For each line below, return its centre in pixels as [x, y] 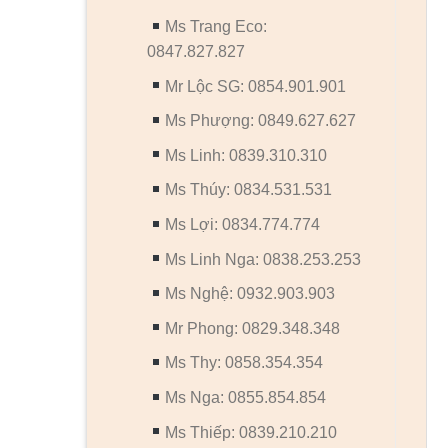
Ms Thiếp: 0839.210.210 [251, 432]
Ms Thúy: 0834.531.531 [249, 190]
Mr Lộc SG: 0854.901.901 [256, 86]
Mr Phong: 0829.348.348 [253, 328]
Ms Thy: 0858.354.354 [244, 363]
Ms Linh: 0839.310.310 [246, 155]
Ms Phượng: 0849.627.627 [261, 121]
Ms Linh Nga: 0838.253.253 [263, 259]
